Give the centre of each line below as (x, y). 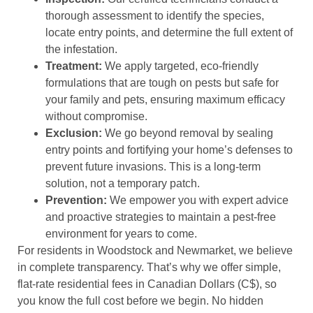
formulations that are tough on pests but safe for (162, 82)
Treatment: (74, 66)
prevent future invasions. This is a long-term (153, 166)
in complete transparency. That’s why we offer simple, (149, 267)
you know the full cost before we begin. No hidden (140, 300)
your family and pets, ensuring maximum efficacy (165, 99)
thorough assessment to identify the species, (155, 15)
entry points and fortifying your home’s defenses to (169, 150)
